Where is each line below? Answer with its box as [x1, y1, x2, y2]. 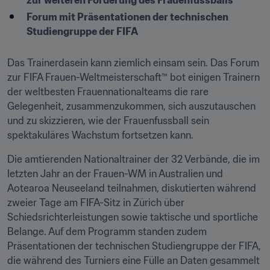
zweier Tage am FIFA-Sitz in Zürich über [7, 196, 184, 209]
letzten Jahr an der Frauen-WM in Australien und [7, 168, 223, 180]
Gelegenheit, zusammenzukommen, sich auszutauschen [7, 100, 256, 112]
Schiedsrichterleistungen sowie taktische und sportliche [7, 211, 258, 223]
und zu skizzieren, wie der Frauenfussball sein [7, 115, 209, 127]
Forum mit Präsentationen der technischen [27, 11, 228, 23]
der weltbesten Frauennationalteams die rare [7, 86, 209, 98]
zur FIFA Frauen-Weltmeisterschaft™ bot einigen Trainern [7, 71, 260, 83]
